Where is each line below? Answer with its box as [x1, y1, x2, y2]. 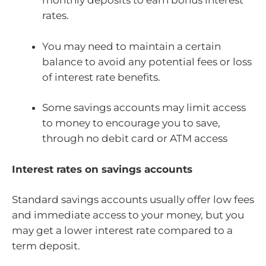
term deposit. [12, 240, 80, 252]
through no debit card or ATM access [42, 132, 227, 145]
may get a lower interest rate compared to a [12, 224, 233, 237]
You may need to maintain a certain [42, 40, 221, 52]
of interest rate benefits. [42, 71, 160, 83]
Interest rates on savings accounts [12, 163, 192, 175]
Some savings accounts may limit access [42, 102, 246, 114]
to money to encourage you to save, [42, 117, 220, 129]
